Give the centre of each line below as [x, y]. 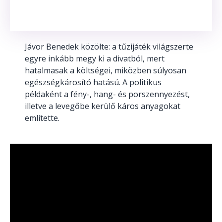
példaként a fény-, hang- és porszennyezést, [107, 94]
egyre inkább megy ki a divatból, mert [95, 58]
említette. [42, 118]
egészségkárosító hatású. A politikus [93, 82]
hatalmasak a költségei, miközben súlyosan [106, 70]
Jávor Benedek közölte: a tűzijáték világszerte [109, 46]
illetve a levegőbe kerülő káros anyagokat [103, 106]
